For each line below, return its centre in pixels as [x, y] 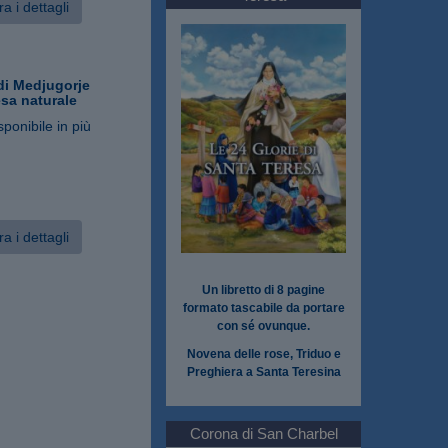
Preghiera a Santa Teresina [263, 371]
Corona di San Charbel [263, 433]
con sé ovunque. [263, 325]
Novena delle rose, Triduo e [263, 353]
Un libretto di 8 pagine [263, 289]
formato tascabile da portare [263, 307]
